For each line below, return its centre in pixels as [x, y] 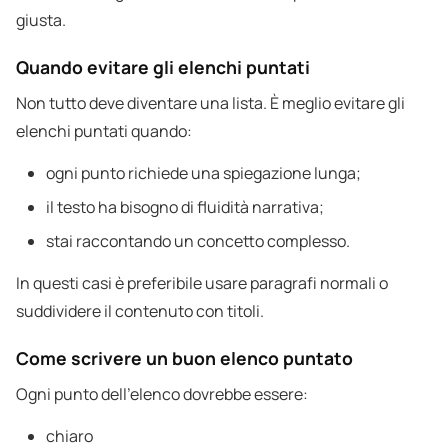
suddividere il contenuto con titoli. [140, 311]
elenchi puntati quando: [104, 131]
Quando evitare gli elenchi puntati [163, 67]
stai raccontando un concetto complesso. [198, 241]
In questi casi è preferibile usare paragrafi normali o [202, 283]
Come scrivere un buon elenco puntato [184, 358]
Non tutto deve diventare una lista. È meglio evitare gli [210, 103]
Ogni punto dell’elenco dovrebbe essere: [162, 394]
